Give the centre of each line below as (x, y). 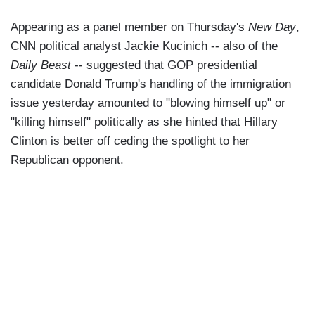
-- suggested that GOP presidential (164, 65)
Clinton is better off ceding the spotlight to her (130, 141)
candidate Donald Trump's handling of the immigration (151, 84)
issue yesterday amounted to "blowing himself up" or (148, 103)
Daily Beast (41, 65)
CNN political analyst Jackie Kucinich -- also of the (144, 46)
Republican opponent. (67, 160)
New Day (272, 27)
